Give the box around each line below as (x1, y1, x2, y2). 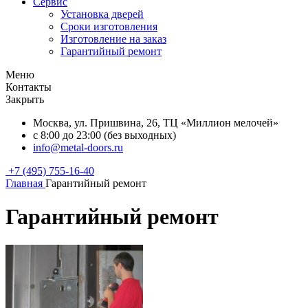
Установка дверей (60, 8, 144, 20)
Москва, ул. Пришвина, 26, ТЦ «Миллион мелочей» (33, 117, 278, 129)
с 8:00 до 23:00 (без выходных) (33, 129, 176, 141)
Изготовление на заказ (60, 33, 166, 45)
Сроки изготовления (60, 21, 157, 32)
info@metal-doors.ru (33, 142, 123, 153)
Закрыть (5, 93, 44, 105)
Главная (5, 177, 43, 189)
